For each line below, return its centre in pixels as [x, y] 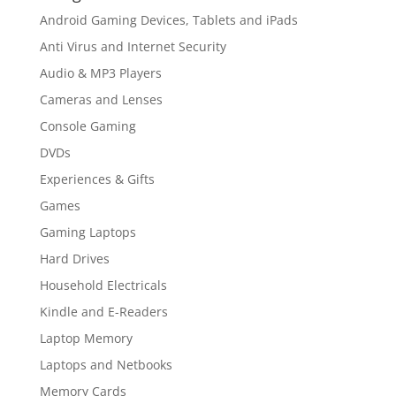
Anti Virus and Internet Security [133, 46]
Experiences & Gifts [97, 179]
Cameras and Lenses [101, 99]
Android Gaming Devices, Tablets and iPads [168, 20]
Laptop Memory [86, 338]
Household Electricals [103, 285]
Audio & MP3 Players [100, 73]
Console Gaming [88, 126]
